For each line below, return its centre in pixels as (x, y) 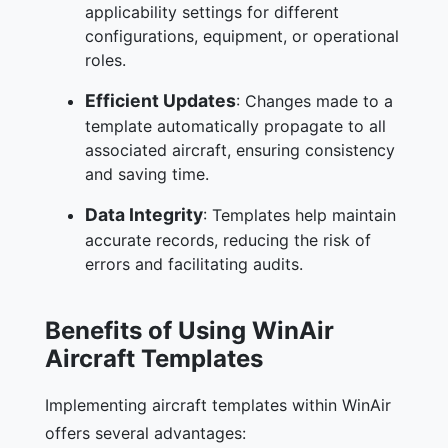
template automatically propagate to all (235, 125)
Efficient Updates (160, 100)
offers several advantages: (145, 432)
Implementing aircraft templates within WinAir (218, 404)
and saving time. (147, 173)
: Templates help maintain (299, 214)
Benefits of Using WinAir (189, 330)
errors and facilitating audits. (194, 263)
